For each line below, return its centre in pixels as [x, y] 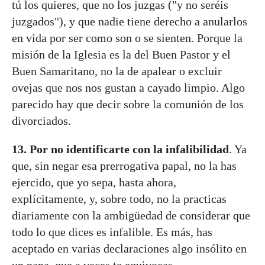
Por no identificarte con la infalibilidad [129, 149]
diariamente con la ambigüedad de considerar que [131, 215]
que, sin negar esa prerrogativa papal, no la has [124, 165]
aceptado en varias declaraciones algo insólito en [129, 248]
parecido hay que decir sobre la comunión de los [128, 104]
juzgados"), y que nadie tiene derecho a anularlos [130, 21]
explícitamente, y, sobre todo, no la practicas [119, 198]
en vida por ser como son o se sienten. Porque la [127, 38]
